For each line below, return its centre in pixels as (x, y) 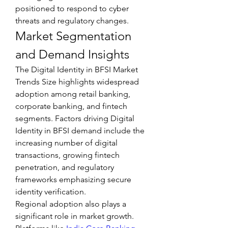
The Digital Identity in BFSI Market (77, 69)
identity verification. (51, 192)
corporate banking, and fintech (71, 106)
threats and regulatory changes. (72, 21)
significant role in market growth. (75, 216)
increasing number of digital (66, 143)
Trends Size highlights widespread (77, 82)
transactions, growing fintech (67, 155)
